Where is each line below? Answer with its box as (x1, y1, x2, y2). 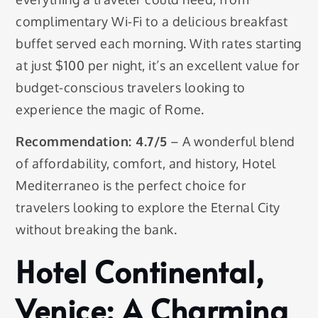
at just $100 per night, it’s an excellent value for (16, 57, 300, 74)
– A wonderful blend (167, 133, 295, 150)
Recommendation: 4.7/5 (16, 133, 168, 150)
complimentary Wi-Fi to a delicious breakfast (16, 13, 288, 30)
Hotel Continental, (16, 251, 265, 292)
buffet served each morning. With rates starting (16, 35, 302, 52)
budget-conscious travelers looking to (16, 79, 246, 96)
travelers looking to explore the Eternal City (16, 199, 280, 216)
